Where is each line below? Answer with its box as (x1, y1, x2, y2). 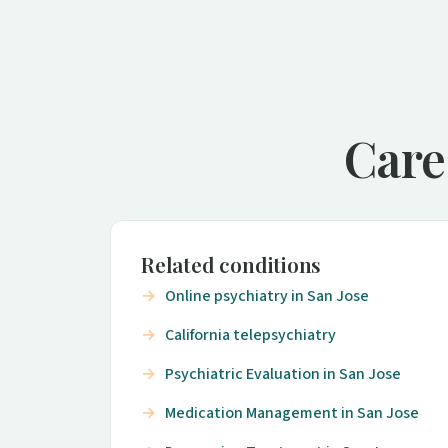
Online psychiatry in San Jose (165, 285, 369, 308)
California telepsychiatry (165, 324, 336, 347)
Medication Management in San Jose (165, 402, 419, 425)
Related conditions (141, 250, 322, 279)
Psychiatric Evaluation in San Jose (165, 363, 401, 386)
